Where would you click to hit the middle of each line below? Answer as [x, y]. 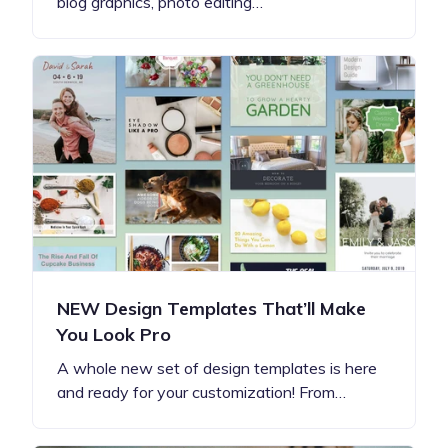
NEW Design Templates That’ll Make [211, 308]
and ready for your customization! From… [201, 391]
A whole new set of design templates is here [217, 367]
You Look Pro [114, 334]
